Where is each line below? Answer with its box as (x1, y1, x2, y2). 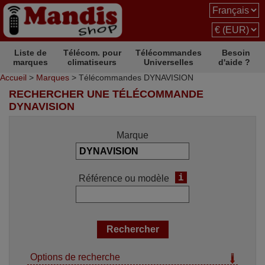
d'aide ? (218, 57, 250, 67)
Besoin (222, 48, 250, 57)
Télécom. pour (63, 48, 121, 57)
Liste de (14, 48, 47, 57)
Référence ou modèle (78, 173, 169, 183)
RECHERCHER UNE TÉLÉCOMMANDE (9, 88, 203, 100)
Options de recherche (30, 252, 120, 262)
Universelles (144, 57, 194, 67)
